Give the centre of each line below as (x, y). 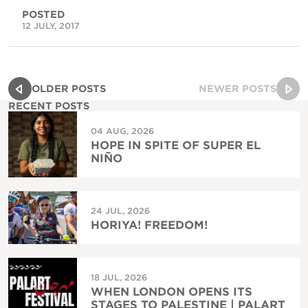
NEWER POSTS (238, 89)
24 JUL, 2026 (120, 211)
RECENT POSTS (49, 106)
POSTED (44, 15)
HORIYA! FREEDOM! (149, 225)
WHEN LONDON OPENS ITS (172, 292)
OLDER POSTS (69, 89)
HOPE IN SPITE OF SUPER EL (176, 146)
